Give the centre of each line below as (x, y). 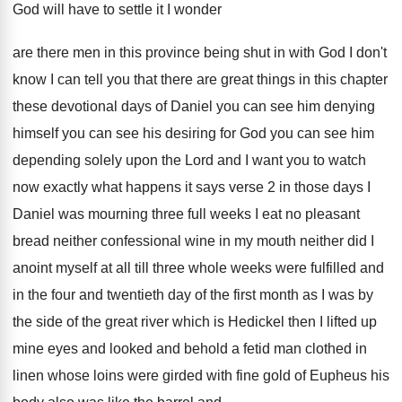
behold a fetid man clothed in (275, 349)
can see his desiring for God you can (205, 133)
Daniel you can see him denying (273, 106)
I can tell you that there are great (152, 79)
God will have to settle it (88, 9)
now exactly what (67, 187)
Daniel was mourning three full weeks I (135, 214)
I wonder (194, 9)
